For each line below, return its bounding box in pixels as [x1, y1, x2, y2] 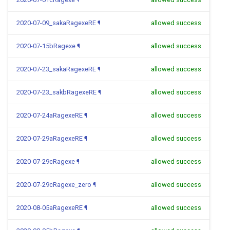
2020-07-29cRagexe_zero [16, 181, 91, 188]
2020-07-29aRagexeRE [16, 135, 83, 142]
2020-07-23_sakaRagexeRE [16, 65, 96, 73]
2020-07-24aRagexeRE [16, 111, 83, 119]
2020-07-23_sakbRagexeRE [16, 88, 97, 96]
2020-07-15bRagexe [16, 42, 75, 50]
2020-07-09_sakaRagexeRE [16, 19, 96, 27]
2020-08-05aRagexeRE [16, 204, 83, 212]
